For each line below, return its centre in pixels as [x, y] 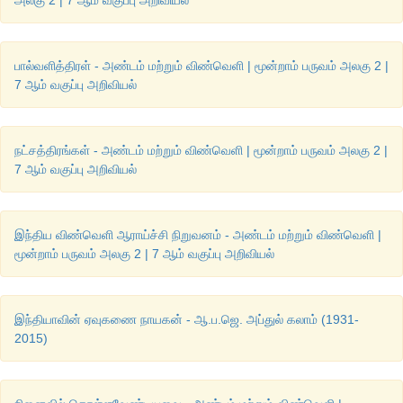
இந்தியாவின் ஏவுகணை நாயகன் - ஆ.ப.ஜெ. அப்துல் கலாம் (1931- [187, 320]
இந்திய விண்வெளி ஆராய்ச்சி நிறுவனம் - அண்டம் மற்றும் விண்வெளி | [198, 235]
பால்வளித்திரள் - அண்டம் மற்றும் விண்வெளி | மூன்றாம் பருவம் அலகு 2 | [201, 66]
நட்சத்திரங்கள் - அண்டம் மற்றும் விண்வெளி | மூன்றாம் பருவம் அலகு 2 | [201, 151]
